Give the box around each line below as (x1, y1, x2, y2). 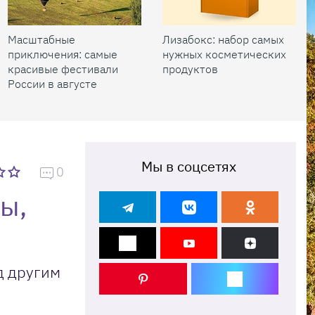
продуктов (162, 62, 218, 76)
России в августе (8, 77, 97, 91)
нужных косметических (162, 47, 286, 61)
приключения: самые (8, 47, 117, 61)
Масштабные (8, 32, 75, 46)
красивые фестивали (8, 62, 118, 76)
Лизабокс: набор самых (162, 32, 284, 46)
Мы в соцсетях (141, 157, 236, 176)
